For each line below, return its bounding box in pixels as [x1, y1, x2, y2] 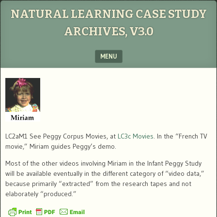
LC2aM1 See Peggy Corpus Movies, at [5, 132, 118, 140]
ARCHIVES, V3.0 [63, 25, 154, 38]
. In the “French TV [154, 132, 207, 140]
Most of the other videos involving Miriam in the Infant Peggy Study [5, 159, 201, 168]
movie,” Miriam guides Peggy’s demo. [5, 142, 116, 151]
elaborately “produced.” [5, 189, 77, 198]
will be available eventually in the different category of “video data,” [5, 169, 204, 178]
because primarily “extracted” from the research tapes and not [5, 179, 191, 188]
